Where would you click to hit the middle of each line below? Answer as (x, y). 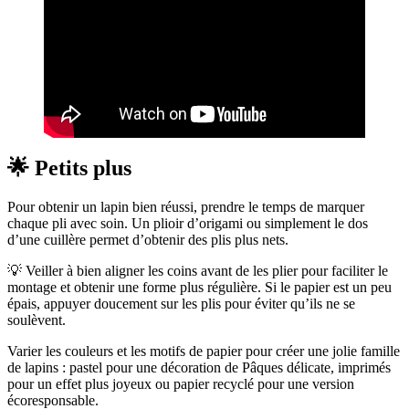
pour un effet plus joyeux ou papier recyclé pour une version (181, 383)
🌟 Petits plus (69, 168)
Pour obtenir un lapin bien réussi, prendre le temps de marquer (186, 206)
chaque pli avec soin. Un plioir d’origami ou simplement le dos (188, 223)
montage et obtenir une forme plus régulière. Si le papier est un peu (199, 287)
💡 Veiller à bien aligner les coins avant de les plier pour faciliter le (198, 270)
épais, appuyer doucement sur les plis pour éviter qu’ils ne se (181, 303)
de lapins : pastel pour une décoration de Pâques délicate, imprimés (199, 367)
